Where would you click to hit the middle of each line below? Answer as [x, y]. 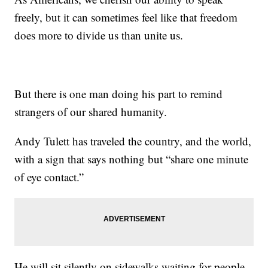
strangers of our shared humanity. [91, 111]
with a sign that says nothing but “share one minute [132, 159]
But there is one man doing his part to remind [119, 93]
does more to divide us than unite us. [99, 35]
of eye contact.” [49, 176]
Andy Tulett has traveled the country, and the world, [133, 141]
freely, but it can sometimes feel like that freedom [126, 17]
